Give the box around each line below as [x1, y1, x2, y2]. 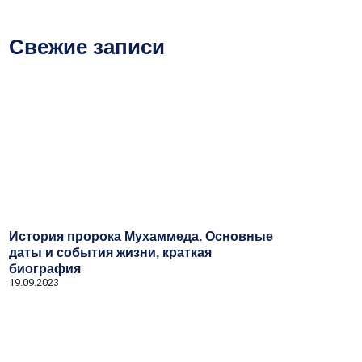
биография [9, 262, 81, 276]
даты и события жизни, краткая [9, 246, 212, 259]
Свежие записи [9, 36, 165, 58]
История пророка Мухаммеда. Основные [9, 229, 273, 243]
